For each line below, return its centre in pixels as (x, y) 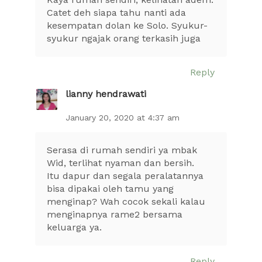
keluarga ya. (74, 227)
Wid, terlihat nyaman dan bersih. (120, 163)
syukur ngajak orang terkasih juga (124, 38)
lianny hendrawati (106, 94)
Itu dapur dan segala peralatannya (125, 175)
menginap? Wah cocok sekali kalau (126, 201)
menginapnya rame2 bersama (115, 214)
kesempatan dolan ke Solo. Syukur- (127, 25)
